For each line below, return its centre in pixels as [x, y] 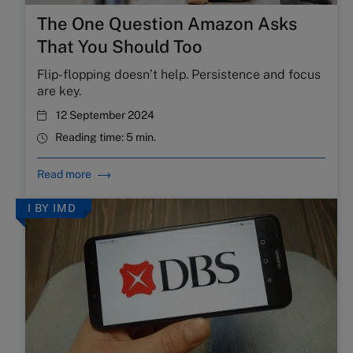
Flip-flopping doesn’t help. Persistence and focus [179, 74]
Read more [64, 174]
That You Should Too [120, 46]
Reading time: [91, 137]
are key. [59, 91]
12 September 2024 [105, 115]
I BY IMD [52, 208]
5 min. [141, 137]
